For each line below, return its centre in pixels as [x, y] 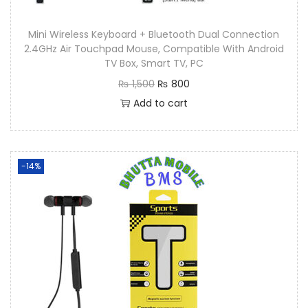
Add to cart [160, 103]
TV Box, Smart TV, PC [154, 63]
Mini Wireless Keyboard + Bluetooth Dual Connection [154, 34]
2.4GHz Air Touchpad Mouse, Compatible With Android [154, 48]
